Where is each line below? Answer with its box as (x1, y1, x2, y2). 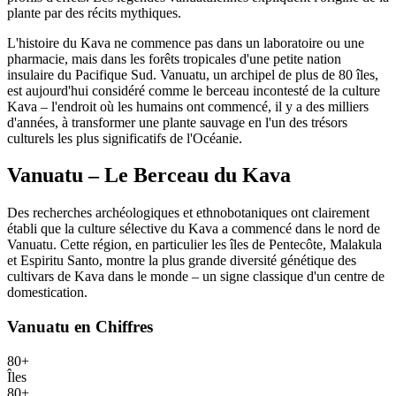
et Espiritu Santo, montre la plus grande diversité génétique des (7, 253, 356, 269)
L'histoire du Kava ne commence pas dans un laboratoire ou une (7, 34, 364, 50)
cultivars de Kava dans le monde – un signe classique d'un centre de (7, 269, 385, 285)
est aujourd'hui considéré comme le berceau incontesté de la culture (7, 82, 380, 98)
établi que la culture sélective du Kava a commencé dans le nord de (7, 221, 380, 237)
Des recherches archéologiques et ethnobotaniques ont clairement (7, 205, 369, 221)
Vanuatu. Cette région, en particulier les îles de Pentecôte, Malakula (7, 237, 382, 253)
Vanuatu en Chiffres (7, 317, 153, 337)
